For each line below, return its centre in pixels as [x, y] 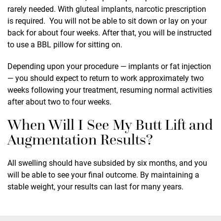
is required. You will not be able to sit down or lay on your [107, 20]
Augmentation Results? [80, 139]
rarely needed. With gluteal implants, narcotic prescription [107, 8]
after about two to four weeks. [59, 101]
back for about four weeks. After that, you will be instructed [110, 32]
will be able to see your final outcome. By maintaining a [103, 174]
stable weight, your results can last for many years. [95, 186]
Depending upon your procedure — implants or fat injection [109, 66]
